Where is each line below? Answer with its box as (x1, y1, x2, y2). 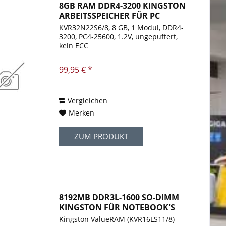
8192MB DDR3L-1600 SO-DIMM (59, 192, 180, 203)
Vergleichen (68, 96, 108, 106)
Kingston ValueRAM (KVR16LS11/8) (59, 214, 175, 224)
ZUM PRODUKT (74, 131, 129, 142)
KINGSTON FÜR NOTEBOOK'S (59, 202, 176, 213)
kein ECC (59, 41, 89, 51)
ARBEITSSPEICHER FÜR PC (59, 10, 160, 22)
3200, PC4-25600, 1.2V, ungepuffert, (59, 32, 178, 42)
